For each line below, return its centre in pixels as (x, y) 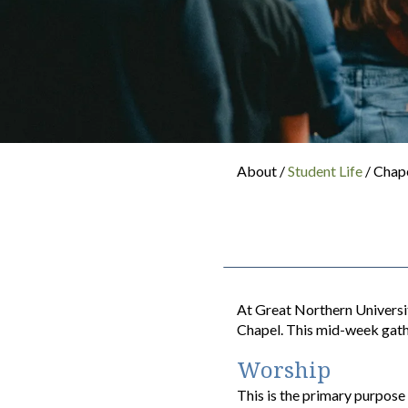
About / (263, 170)
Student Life (327, 170)
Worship (284, 369)
